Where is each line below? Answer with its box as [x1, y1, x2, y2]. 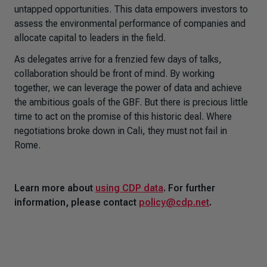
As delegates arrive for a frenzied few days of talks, [14, 54, 222, 65]
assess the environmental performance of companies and [14, 18, 246, 29]
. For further [163, 182, 215, 194]
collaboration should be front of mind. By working [14, 68, 215, 79]
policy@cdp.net [139, 197, 209, 208]
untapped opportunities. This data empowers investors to [14, 4, 248, 15]
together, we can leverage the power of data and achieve [14, 82, 242, 94]
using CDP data [95, 182, 163, 194]
